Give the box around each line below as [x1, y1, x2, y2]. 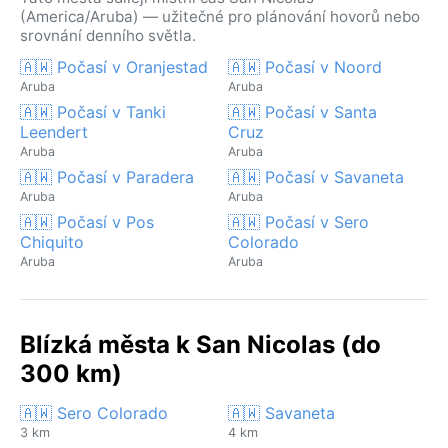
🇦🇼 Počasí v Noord [228, 56, 382, 77]
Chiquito [20, 231, 84, 252]
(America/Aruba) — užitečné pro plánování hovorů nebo [20, 6, 420, 26]
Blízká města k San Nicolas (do [20, 329, 381, 359]
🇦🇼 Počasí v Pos [20, 211, 154, 232]
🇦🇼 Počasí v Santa [228, 101, 377, 122]
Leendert [20, 121, 88, 142]
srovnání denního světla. [20, 25, 196, 45]
